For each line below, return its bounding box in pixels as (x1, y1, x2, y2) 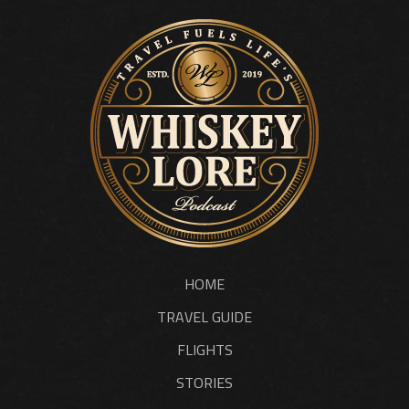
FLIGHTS (176, 338, 233, 361)
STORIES (176, 371, 233, 393)
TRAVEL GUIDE (157, 305, 252, 328)
